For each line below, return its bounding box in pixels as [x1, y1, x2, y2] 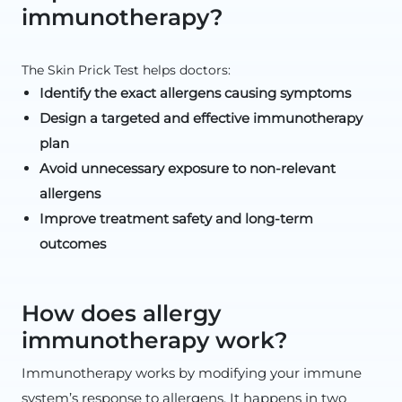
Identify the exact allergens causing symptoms [39, 84, 351, 101]
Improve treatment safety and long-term [39, 210, 313, 227]
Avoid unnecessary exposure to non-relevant [39, 160, 336, 177]
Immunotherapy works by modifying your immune [22, 364, 362, 381]
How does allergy [22, 300, 221, 327]
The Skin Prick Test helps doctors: [22, 62, 231, 78]
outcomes [39, 235, 106, 252]
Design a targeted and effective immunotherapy [39, 109, 363, 127]
